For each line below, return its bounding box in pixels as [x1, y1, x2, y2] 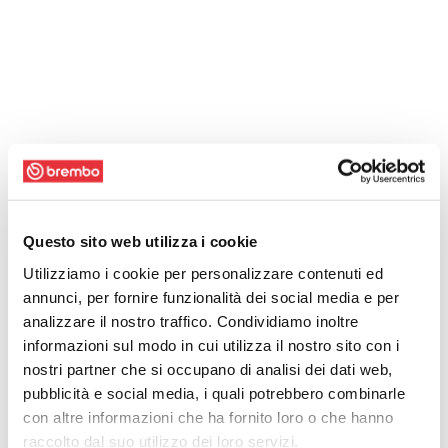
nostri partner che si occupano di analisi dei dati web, [23, 360, 393, 378]
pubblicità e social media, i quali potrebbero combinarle [23, 384, 405, 402]
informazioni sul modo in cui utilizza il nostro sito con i [23, 336, 399, 354]
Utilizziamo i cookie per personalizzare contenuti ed [23, 264, 383, 282]
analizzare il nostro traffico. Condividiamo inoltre [23, 312, 359, 330]
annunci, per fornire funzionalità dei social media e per [23, 288, 399, 306]
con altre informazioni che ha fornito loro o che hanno [23, 408, 393, 426]
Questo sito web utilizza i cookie [23, 232, 258, 250]
